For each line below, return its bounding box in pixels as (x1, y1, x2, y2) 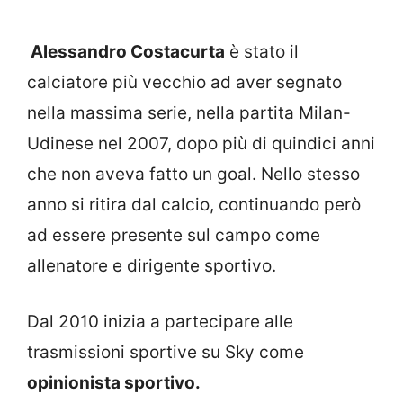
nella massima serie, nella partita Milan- (27, 102, 351, 123)
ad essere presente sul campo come (27, 224, 320, 246)
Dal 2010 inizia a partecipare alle (27, 311, 293, 332)
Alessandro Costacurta (27, 40, 225, 62)
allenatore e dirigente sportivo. (27, 255, 276, 276)
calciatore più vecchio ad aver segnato (27, 71, 342, 93)
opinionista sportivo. (27, 372, 201, 393)
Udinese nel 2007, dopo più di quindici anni (27, 132, 375, 154)
